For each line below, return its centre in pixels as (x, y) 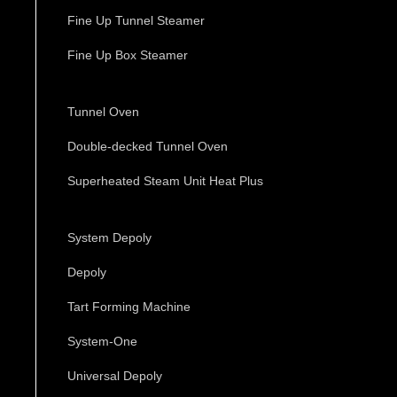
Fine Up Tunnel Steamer (136, 21)
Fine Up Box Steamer (128, 55)
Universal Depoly (115, 376)
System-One (102, 342)
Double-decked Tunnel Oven (148, 147)
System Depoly (109, 238)
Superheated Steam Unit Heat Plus (165, 181)
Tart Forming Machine (129, 307)
